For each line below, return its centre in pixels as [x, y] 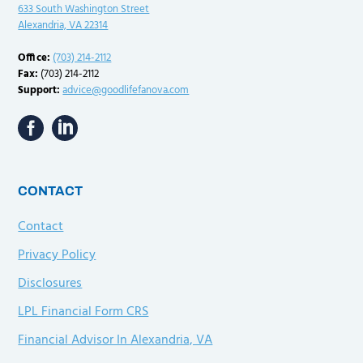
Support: [39, 91]
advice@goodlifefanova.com [126, 91]
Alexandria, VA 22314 [63, 26]
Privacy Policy [57, 256]
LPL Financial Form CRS [83, 312]
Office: [34, 58]
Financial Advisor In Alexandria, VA [115, 341]
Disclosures [50, 284]
